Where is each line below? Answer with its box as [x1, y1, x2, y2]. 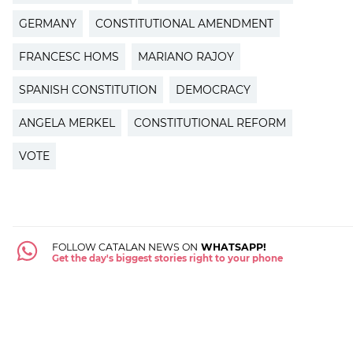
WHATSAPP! [197, 240, 266, 253]
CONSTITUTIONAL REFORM [134, 115, 286, 130]
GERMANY [19, 16, 76, 31]
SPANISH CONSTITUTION [19, 82, 157, 97]
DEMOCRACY [176, 82, 251, 97]
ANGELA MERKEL [19, 115, 115, 130]
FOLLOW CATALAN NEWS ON [51, 240, 198, 253]
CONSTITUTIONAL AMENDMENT [95, 16, 273, 31]
